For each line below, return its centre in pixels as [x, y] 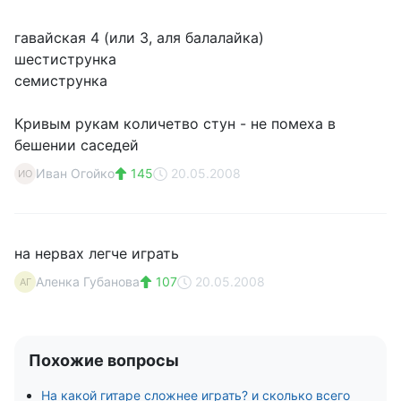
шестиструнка [65, 59]
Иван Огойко [75, 173]
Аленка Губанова [88, 282]
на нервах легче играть [97, 253]
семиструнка [61, 81]
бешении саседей [77, 145]
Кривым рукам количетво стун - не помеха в [175, 124]
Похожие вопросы [104, 360]
